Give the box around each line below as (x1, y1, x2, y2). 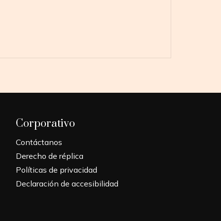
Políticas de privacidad (16, 165, 98, 175)
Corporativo (16, 117, 75, 131)
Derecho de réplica (16, 151, 84, 161)
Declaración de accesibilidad (16, 179, 119, 189)
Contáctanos (16, 137, 63, 147)
